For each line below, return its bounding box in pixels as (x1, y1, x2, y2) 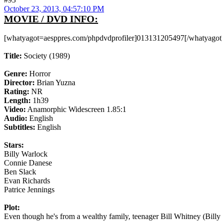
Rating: (4, 87, 29, 96)
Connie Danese (4, 158, 52, 167)
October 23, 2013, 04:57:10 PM (4, 4, 104, 13)
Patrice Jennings (4, 185, 60, 194)
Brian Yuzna (35, 78, 75, 87)
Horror (27, 69, 51, 78)
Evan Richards (4, 176, 50, 185)
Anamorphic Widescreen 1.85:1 (26, 105, 126, 113)
